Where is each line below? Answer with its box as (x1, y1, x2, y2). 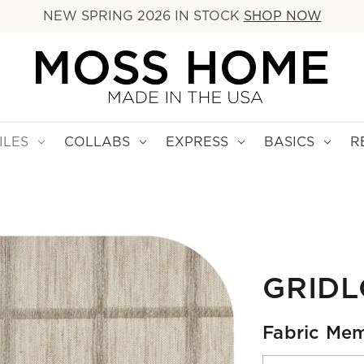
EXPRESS (166, 133, 228, 149)
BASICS (264, 133, 314, 149)
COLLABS (64, 133, 130, 149)
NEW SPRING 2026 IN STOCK (42, 8, 244, 24)
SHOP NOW (243, 8, 322, 24)
